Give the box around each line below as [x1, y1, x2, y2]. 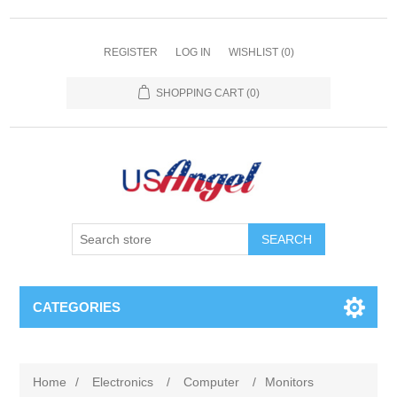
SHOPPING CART [155, 87, 244, 99]
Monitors [265, 375, 315, 389]
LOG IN [175, 46, 211, 58]
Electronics [92, 375, 154, 389]
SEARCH [261, 232, 312, 246]
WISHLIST [228, 46, 278, 58]
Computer [183, 375, 240, 389]
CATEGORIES [33, 300, 121, 315]
